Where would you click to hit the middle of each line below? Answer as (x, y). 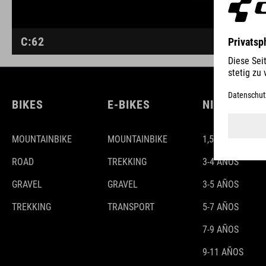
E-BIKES (129, 104)
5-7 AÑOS (221, 207)
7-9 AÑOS (221, 229)
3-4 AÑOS (221, 162)
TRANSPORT (131, 207)
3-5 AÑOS (221, 184)
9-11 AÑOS (223, 252)
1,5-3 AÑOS (224, 139)
